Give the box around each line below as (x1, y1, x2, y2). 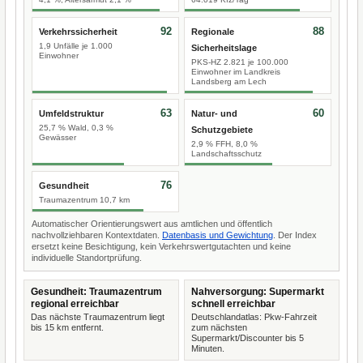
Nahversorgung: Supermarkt (191, 286, 324, 297)
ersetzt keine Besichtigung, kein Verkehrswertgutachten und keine (32, 241, 291, 251)
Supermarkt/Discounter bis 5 (191, 333, 304, 343)
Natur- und (191, 109, 237, 118)
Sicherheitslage (191, 43, 257, 53)
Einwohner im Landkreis (191, 67, 280, 76)
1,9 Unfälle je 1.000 (39, 41, 113, 50)
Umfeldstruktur (39, 109, 104, 118)
